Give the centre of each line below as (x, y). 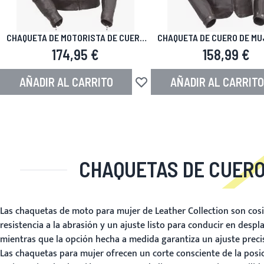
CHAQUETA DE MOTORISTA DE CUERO (75, 37)
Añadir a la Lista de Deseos (186, 88)
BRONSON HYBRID (75, 49)
